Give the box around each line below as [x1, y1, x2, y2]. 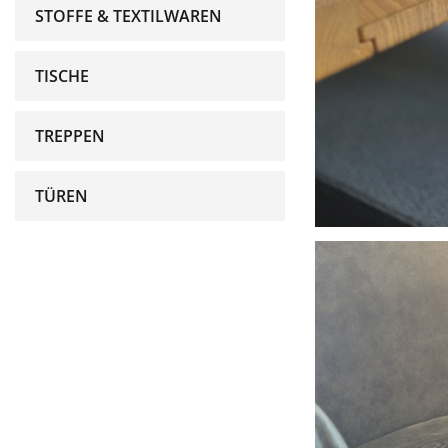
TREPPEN [35, 125, 105, 147]
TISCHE [35, 65, 89, 87]
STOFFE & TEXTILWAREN [35, 5, 222, 27]
